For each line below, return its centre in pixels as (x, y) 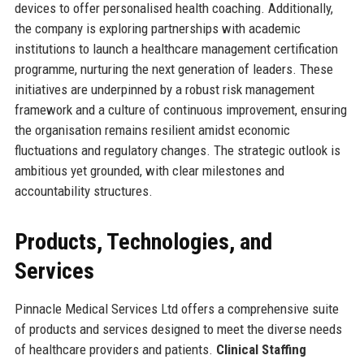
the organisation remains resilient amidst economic (152, 130)
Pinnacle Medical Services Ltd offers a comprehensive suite (176, 308)
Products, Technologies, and (143, 241)
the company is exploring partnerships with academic (157, 28)
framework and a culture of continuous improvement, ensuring (180, 109)
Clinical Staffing (261, 349)
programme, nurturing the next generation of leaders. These (173, 69)
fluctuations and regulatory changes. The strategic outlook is (177, 150)
